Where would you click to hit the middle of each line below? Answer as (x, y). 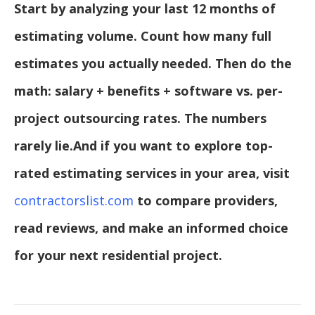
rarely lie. (44, 145)
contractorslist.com (74, 200)
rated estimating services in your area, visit (152, 173)
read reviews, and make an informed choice (151, 227)
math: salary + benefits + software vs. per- (148, 90)
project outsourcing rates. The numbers (140, 118)
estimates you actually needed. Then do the (153, 63)
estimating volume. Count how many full (143, 36)
